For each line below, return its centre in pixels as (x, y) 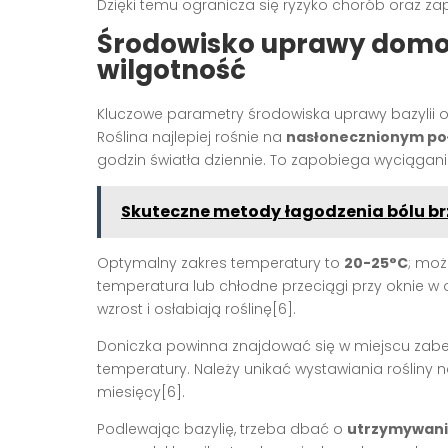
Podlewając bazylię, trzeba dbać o (222, 428)
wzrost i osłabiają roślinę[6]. (196, 308)
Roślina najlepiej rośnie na (191, 136)
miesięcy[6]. (141, 391)
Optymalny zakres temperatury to (220, 262)
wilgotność (171, 69)
